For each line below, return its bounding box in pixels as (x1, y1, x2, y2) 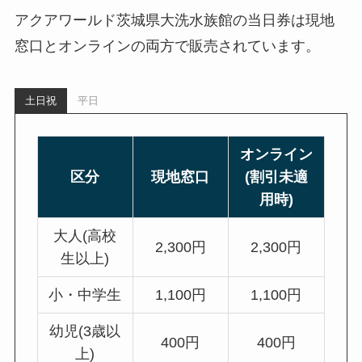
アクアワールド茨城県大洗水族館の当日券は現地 (14, 11, 335, 28)
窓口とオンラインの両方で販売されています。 (14, 37, 320, 54)
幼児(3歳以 (49, 322, 121, 339)
